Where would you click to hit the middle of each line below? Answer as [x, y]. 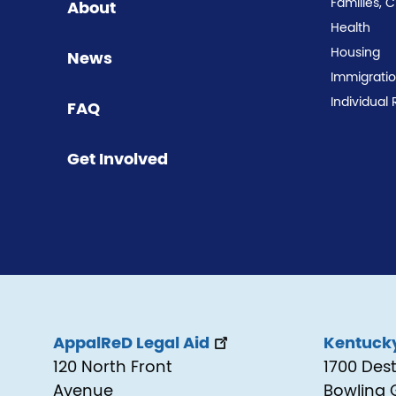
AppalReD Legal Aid [131, 344]
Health [350, 29]
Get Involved [118, 160]
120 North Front [113, 368]
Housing [355, 53]
